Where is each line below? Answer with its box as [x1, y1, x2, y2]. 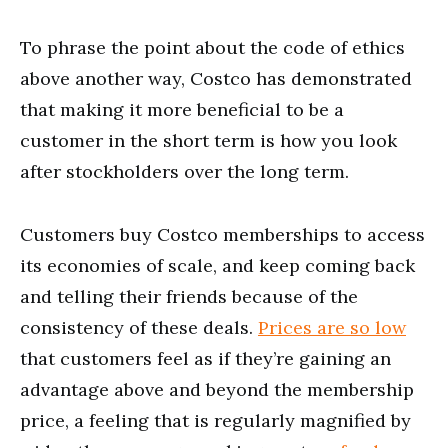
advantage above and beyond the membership [20, 377, 414, 401]
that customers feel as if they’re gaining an [20, 346, 391, 370]
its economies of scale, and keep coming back [20, 253, 415, 277]
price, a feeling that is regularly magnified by [20, 408, 411, 432]
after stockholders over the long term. [20, 159, 349, 183]
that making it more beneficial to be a [20, 97, 344, 121]
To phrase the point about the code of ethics [20, 35, 405, 59]
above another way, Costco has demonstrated [20, 66, 412, 90]
